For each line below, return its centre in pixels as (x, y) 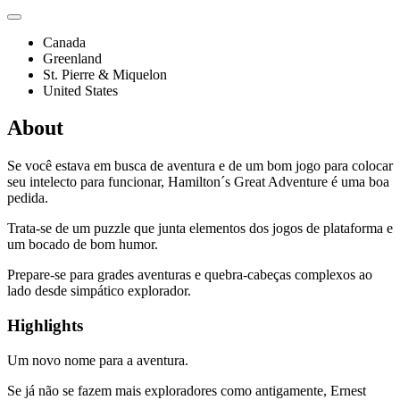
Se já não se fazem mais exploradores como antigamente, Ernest (187, 390)
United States (80, 90)
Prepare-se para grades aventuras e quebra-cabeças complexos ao (190, 275)
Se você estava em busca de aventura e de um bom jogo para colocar (200, 166)
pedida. (28, 198)
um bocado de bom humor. (83, 245)
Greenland (72, 58)
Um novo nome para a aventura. (98, 360)
